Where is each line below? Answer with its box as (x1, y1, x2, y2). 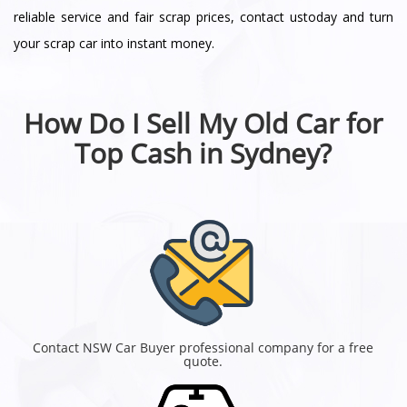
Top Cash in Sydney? (74, 134, 333, 172)
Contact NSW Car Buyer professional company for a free (33, 338, 374, 356)
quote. (184, 352, 223, 370)
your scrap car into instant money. (14, 34, 214, 52)
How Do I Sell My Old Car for (24, 104, 383, 142)
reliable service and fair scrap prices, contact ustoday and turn (14, 7, 393, 25)
